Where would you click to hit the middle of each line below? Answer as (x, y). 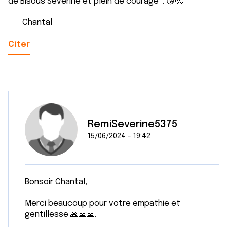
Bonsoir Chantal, (56, 182)
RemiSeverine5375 (133, 124)
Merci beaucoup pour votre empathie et (103, 203)
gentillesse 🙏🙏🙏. (61, 215)
